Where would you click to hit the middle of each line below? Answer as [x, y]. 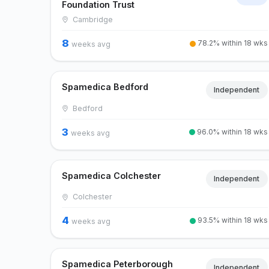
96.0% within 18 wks [231, 131]
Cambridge [91, 19]
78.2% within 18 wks [231, 43]
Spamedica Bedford [105, 86]
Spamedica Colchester [112, 175]
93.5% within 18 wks [231, 220]
